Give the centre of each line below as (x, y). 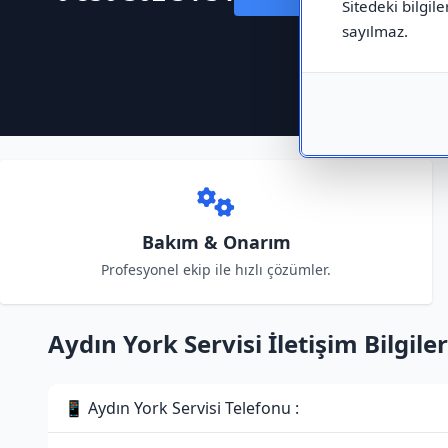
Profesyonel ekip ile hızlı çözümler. (216, 269)
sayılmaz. (374, 31)
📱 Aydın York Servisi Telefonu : (181, 408)
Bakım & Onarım (216, 242)
